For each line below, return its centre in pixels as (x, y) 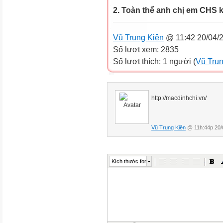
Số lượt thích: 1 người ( (154, 61)
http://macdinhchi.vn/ (179, 98)
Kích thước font (130, 161)
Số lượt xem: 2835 (146, 49)
